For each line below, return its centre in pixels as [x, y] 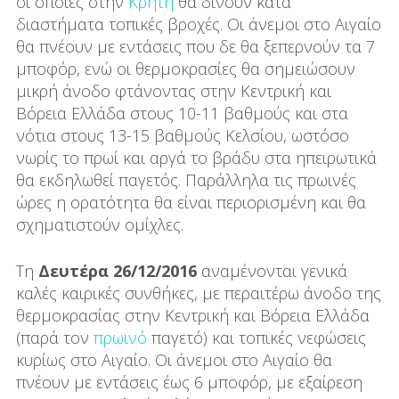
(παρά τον [54, 338]
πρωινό [120, 338]
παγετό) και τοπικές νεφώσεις [256, 338]
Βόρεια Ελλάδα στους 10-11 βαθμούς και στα [182, 114]
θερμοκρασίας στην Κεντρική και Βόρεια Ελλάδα [192, 316]
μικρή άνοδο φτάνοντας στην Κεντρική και [173, 91]
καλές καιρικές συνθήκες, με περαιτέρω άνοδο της [198, 293]
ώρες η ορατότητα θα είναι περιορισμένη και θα [191, 203]
